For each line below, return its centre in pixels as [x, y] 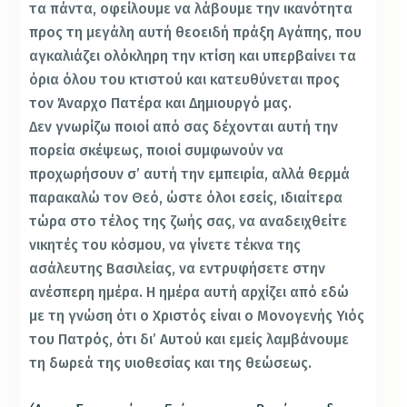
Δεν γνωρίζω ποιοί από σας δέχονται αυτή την [184, 127]
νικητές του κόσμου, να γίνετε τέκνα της [165, 245]
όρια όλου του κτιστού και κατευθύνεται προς [185, 80]
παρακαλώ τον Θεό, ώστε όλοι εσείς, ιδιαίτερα [186, 198]
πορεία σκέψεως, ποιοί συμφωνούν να [157, 151]
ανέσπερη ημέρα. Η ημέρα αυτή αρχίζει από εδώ [189, 293]
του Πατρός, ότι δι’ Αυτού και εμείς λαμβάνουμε [189, 340]
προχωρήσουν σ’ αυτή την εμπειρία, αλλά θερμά [190, 174]
